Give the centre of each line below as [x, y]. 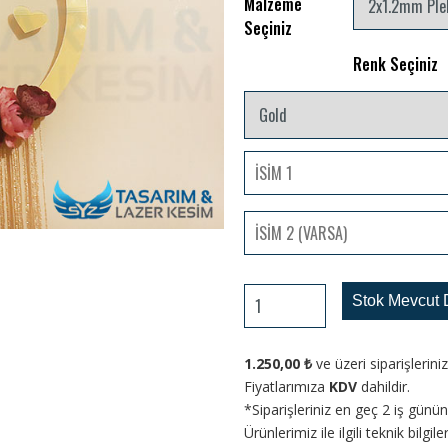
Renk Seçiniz [395, 64]
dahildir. [385, 387]
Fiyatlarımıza [284, 387]
